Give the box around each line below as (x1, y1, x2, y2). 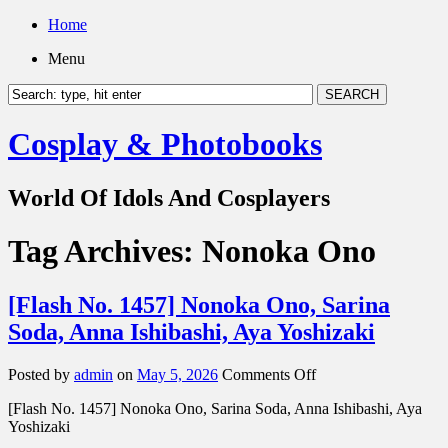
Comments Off (222, 365, 316, 383)
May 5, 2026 (137, 365, 218, 383)
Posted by (8, 365, 74, 383)
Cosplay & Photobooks (8, 126, 322, 163)
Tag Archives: (8, 233, 202, 270)
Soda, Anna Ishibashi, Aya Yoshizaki (8, 318, 375, 345)
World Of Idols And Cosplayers (8, 184, 330, 211)
